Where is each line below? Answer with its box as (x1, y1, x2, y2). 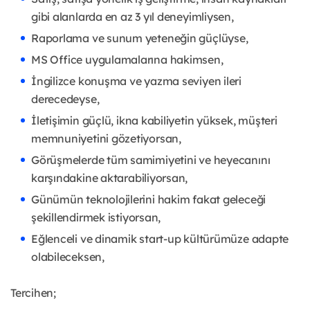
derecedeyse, (31, 92, 100, 107)
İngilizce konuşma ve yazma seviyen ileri (31, 74, 241, 89)
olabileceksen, (31, 250, 104, 264)
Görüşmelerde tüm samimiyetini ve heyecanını (31, 153, 271, 167)
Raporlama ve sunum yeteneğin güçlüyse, (31, 31, 248, 46)
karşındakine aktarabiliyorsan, (31, 171, 188, 185)
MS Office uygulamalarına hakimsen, (31, 53, 224, 67)
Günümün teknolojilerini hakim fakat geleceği (31, 192, 266, 207)
